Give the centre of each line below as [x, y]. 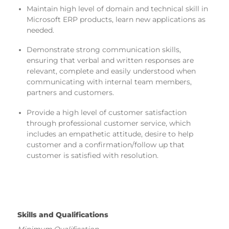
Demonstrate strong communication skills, [104, 50]
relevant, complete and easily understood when [111, 71]
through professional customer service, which [108, 123]
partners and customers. [70, 93]
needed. [40, 30]
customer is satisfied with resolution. [92, 155]
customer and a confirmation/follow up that [105, 144]
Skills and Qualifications [63, 214]
